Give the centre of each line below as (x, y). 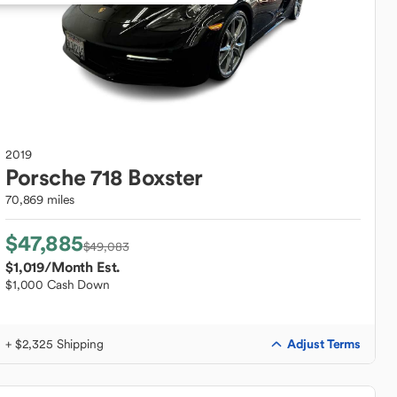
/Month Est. (82, 267)
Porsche (46, 177)
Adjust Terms (323, 343)
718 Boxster (147, 177)
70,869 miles (40, 199)
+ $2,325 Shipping (54, 344)
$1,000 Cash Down (58, 284)
